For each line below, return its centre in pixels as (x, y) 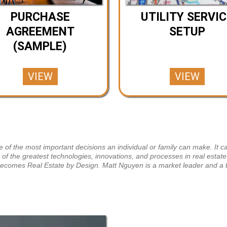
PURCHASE (40, 17)
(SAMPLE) (40, 46)
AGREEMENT (40, 31)
